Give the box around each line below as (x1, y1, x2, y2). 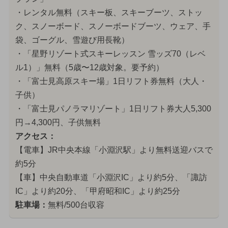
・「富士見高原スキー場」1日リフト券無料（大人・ (15, 77, 207, 86)
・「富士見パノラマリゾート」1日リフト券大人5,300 (15, 104, 211, 113)
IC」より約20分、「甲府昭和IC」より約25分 (15, 187, 180, 196)
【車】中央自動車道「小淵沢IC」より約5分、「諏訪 (15, 173, 207, 182)
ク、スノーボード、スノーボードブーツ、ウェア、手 (15, 22, 211, 31)
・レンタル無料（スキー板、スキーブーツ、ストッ (15, 8, 203, 17)
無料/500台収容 (47, 201, 104, 210)
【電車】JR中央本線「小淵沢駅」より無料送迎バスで (15, 146, 213, 155)
